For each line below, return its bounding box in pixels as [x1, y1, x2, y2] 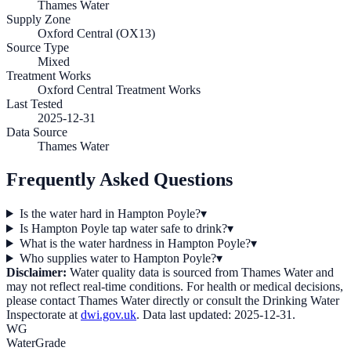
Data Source [6, 125, 67, 139]
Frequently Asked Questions [6, 169, 233, 190]
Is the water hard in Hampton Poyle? [19, 206, 201, 220]
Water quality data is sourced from [67, 265, 238, 279]
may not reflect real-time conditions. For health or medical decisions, [6, 279, 343, 293]
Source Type [6, 41, 69, 55]
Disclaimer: [6, 265, 67, 279]
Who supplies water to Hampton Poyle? [19, 251, 216, 265]
